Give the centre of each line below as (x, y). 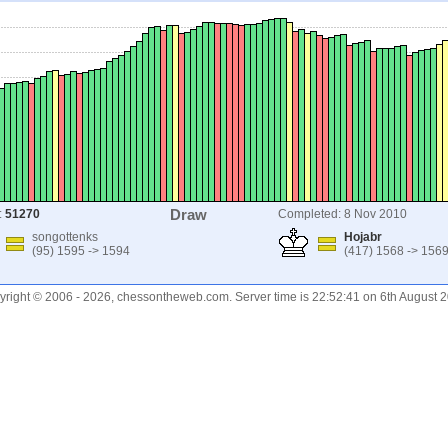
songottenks (65, 237)
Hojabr (363, 237)
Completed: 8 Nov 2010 (342, 214)
